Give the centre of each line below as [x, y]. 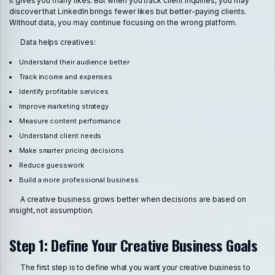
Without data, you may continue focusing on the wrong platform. [123, 22]
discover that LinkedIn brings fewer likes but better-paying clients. [128, 11]
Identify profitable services [64, 91]
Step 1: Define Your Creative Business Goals [134, 245]
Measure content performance [70, 121]
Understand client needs [60, 135]
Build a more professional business [79, 180]
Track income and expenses [66, 76]
